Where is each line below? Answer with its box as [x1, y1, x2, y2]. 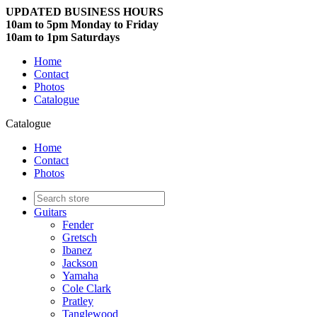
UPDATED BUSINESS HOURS [6, 6, 163, 18]
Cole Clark [62, 282, 111, 294]
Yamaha [62, 270, 98, 282]
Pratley [62, 295, 93, 307]
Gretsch [62, 231, 97, 243]
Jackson [62, 257, 98, 269]
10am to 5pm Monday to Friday [6, 18, 158, 30]
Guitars [34, 206, 67, 218]
